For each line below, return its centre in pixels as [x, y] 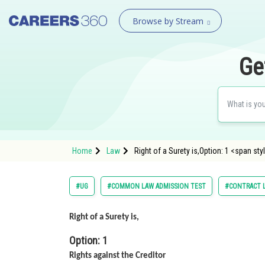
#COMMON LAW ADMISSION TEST [156, 186]
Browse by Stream [168, 21]
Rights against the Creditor [117, 256]
